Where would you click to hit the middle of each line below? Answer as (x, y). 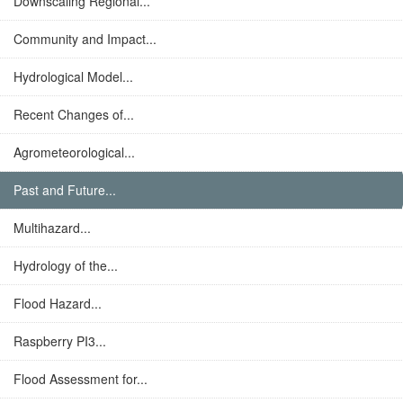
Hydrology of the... (66, 265)
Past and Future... (65, 190)
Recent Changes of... (74, 114)
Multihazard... (52, 228)
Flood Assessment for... (81, 379)
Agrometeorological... (74, 152)
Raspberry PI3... (60, 341)
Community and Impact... (85, 39)
